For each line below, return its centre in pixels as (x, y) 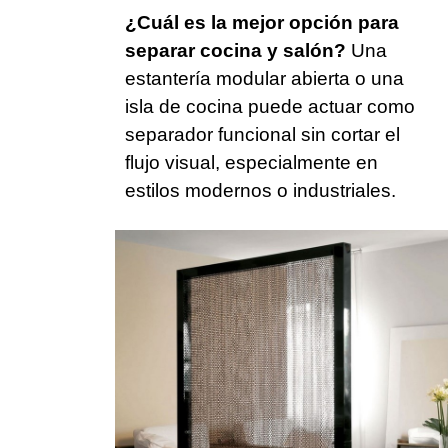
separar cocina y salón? (235, 51)
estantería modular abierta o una (264, 79)
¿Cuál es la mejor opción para (262, 23)
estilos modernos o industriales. (260, 191)
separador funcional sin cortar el (262, 135)
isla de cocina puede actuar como (270, 107)
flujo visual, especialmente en (251, 163)
